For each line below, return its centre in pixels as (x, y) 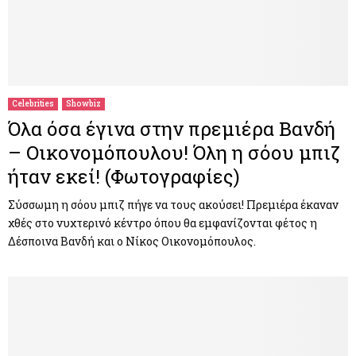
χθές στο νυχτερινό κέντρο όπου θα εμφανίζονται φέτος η (163, 222)
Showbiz (83, 103)
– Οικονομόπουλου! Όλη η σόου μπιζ (174, 152)
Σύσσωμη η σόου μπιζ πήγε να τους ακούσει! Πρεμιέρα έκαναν (173, 204)
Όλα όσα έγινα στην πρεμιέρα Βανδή (172, 128)
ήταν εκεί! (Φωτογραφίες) (124, 176)
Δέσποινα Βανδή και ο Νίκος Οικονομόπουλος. (132, 241)
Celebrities (33, 103)
